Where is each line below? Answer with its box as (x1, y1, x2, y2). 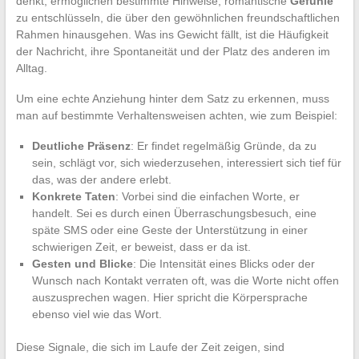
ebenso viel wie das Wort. (31, 307, 162, 321)
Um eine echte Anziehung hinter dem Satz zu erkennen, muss (15, 91, 329, 105)
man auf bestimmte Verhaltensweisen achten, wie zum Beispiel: (15, 108, 337, 122)
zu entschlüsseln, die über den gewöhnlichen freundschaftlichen (15, 10, 340, 24)
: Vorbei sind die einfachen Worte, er (115, 189, 300, 203)
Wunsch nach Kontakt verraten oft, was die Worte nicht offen (31, 273, 339, 287)
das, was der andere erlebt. (31, 172, 171, 186)
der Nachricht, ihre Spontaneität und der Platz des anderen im (15, 44, 330, 58)
